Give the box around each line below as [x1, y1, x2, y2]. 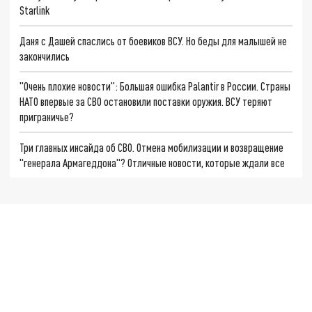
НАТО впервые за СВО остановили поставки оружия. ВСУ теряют [19, 95, 273, 109]
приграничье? [19, 110, 75, 124]
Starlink [19, 3, 50, 17]
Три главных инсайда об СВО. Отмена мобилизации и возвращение [19, 141, 284, 155]
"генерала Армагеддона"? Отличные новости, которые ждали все [19, 156, 286, 170]
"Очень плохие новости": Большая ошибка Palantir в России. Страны [19, 79, 291, 93]
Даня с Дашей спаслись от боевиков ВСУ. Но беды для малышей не [19, 33, 288, 47]
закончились [19, 49, 70, 63]
